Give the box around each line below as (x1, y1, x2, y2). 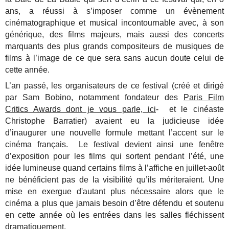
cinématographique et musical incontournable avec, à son (5, 18, 224, 28)
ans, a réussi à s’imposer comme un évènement (5, 7, 224, 16)
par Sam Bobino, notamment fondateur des (5, 93, 184, 102)
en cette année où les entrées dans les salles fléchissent (5, 211, 224, 220)
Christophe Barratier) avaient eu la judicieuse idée (5, 117, 224, 126)
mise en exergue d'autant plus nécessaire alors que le (5, 187, 224, 196)
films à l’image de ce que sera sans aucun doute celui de (5, 54, 224, 63)
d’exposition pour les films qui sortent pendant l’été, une (5, 152, 224, 161)
